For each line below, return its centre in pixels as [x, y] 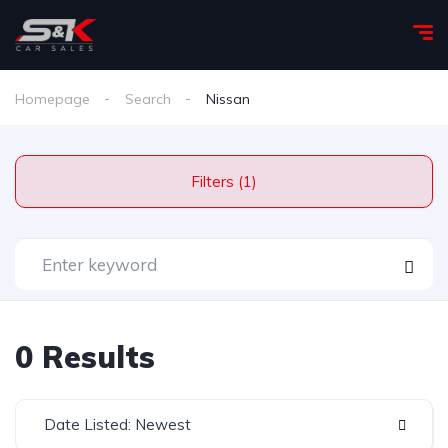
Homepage [52, 99]
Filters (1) [247, 181]
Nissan [228, 99]
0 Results [85, 357]
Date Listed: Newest [117, 424]
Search [148, 99]
